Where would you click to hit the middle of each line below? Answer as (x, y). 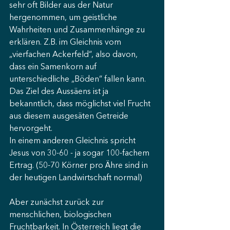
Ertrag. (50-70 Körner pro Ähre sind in (80, 166)
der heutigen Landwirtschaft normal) (76, 178)
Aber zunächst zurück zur (57, 203)
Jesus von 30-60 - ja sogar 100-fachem (80, 154)
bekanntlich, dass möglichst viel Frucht (81, 104)
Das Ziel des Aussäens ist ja (60, 92)
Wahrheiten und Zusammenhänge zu (78, 30)
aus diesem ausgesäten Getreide (70, 117)
